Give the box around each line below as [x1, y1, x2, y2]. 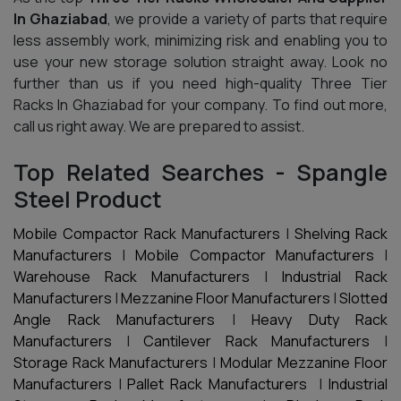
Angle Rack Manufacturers [13, 310, 215, 329]
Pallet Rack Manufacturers [127, 374, 307, 394]
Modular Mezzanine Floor [220, 353, 388, 372]
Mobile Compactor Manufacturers [135, 245, 374, 265]
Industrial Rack [282, 267, 388, 286]
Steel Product [13, 183, 162, 215]
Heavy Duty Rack [252, 310, 388, 329]
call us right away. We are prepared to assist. [13, 116, 304, 136]
